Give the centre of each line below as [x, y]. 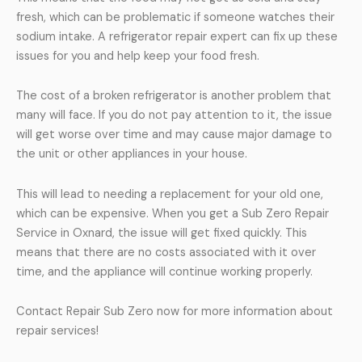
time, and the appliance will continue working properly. [164, 271]
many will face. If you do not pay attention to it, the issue [174, 116]
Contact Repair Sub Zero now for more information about [175, 312]
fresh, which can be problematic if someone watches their [175, 17]
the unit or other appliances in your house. [132, 154]
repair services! [57, 331]
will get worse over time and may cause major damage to [174, 135]
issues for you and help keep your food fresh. [138, 56]
